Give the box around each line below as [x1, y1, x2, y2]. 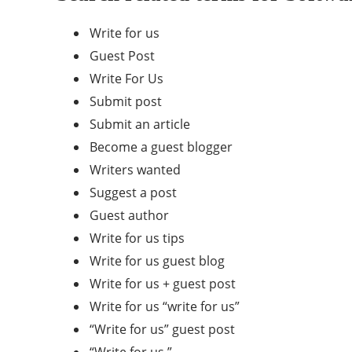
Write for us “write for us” [90, 298, 240, 315]
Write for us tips [90, 229, 185, 247]
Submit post [90, 93, 162, 110]
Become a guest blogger [90, 138, 233, 156]
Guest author [90, 207, 169, 224]
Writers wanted [90, 161, 181, 178]
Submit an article [90, 115, 190, 133]
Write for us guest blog [90, 252, 225, 269]
